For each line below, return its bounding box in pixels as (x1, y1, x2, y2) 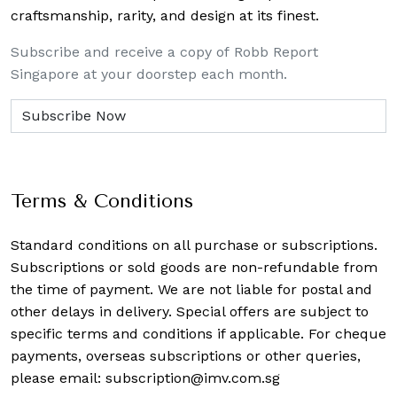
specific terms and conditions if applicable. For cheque (11, 324, 386, 342)
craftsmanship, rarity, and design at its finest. (11, 6, 319, 24)
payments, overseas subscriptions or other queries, (11, 346, 361, 364)
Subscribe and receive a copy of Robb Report (11, 43, 318, 60)
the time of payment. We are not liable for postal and (11, 280, 372, 298)
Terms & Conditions (11, 189, 193, 212)
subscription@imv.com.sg (105, 369, 280, 386)
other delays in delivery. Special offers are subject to (11, 302, 369, 320)
